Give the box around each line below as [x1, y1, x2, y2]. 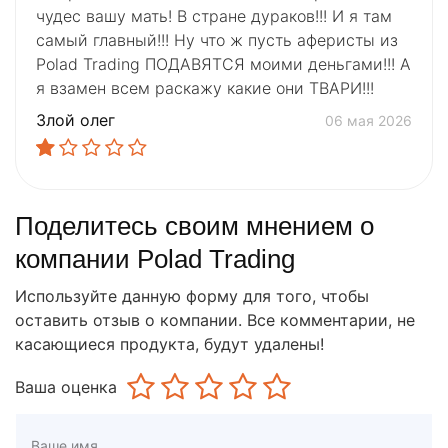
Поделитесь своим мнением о [15, 211, 374, 242]
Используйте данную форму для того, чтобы [15, 286, 369, 307]
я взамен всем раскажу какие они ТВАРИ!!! [36, 78, 374, 99]
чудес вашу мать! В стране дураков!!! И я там [36, 6, 392, 27]
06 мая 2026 [325, 111, 412, 129]
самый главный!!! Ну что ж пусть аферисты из [36, 30, 398, 51]
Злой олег [36, 110, 115, 131]
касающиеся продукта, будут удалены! [15, 334, 324, 355]
